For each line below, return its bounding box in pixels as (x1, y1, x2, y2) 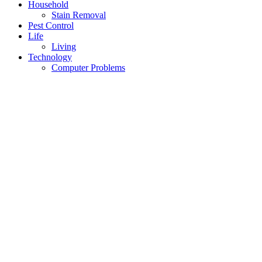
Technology (28, 52, 72, 62)
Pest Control (28, 20, 74, 30)
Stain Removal (51, 10, 106, 20)
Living (51, 42, 76, 51)
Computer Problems (51, 63, 125, 73)
